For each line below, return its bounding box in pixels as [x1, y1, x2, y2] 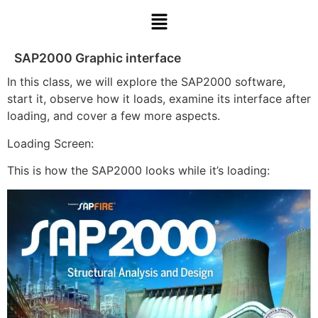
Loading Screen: [7, 136, 94, 150]
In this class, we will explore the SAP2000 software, [7, 75, 285, 89]
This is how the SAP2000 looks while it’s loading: [7, 163, 270, 178]
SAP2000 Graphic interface [14, 50, 181, 66]
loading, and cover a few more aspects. [7, 109, 220, 124]
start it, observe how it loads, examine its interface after [7, 92, 311, 106]
